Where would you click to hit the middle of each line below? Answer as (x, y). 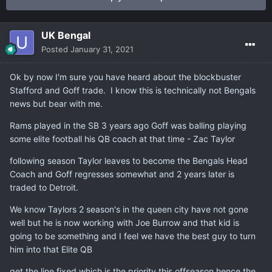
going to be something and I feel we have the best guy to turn (133, 236)
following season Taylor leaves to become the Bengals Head (129, 161)
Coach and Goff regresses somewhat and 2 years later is (122, 174)
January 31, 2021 (102, 49)
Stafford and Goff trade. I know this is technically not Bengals (133, 90)
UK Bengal (66, 36)
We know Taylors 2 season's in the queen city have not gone (129, 209)
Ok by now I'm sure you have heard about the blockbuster (125, 77)
